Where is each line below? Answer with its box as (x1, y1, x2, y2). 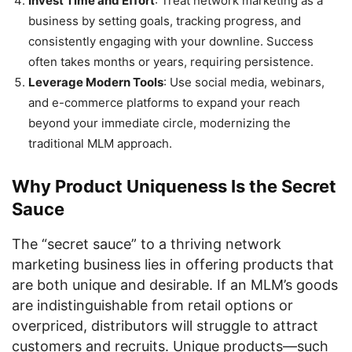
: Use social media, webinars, (163, 75, 324, 90)
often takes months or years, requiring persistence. (28, 54, 313, 69)
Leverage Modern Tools (28, 75, 163, 90)
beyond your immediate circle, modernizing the (28, 115, 291, 130)
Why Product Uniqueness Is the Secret (12, 176, 336, 196)
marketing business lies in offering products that (12, 256, 334, 273)
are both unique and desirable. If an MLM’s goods (12, 277, 338, 293)
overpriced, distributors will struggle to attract (12, 317, 318, 334)
